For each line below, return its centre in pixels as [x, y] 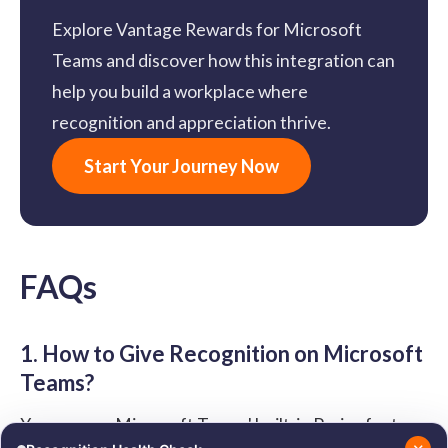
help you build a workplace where [180, 92]
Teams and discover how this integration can [223, 61]
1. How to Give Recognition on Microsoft [221, 354]
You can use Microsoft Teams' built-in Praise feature [222, 425]
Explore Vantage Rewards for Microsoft [207, 30]
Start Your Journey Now [181, 166]
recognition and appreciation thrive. [191, 123]
